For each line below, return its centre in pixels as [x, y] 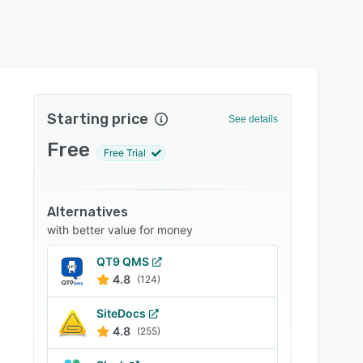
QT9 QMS [123, 261]
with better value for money [120, 230]
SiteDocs [122, 313]
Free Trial [125, 153]
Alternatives [88, 212]
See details [253, 119]
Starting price [98, 119]
